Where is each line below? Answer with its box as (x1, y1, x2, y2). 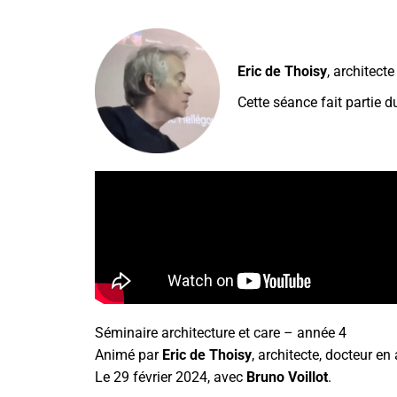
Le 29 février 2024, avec (95, 369, 247, 386)
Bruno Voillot (246, 369, 329, 386)
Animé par (95, 346, 163, 364)
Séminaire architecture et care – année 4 (95, 324, 347, 342)
